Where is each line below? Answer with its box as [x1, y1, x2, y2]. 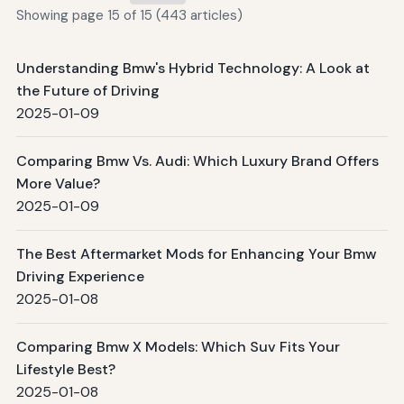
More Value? [15, 173, 100, 193]
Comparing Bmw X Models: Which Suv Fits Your [15, 337, 340, 357]
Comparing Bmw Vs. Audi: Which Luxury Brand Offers [15, 151, 379, 170]
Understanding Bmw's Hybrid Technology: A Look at [15, 58, 370, 78]
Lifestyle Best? [15, 360, 115, 380]
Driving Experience [15, 267, 144, 287]
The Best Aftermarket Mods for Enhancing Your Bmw [15, 244, 376, 264]
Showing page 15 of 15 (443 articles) [15, 6, 243, 25]
